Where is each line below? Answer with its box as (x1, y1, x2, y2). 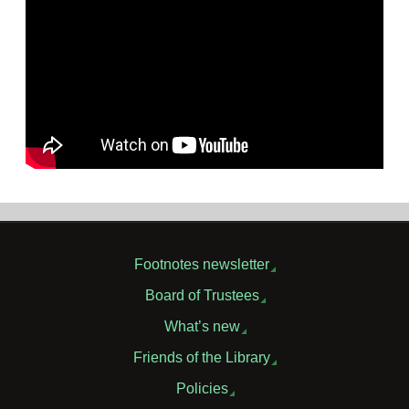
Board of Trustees (144, 286, 259, 303)
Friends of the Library (133, 348, 270, 365)
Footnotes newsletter (134, 255, 269, 272)
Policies (175, 379, 228, 396)
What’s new (163, 317, 240, 334)
